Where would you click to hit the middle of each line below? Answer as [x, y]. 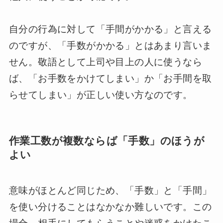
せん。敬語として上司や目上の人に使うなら [105, 62]
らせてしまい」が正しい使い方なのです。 [101, 95]
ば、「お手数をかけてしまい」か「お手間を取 [110, 78]
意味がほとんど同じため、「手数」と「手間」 [110, 191]
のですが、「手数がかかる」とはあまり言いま [110, 45]
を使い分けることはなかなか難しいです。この [110, 207]
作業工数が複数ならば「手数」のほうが [107, 140]
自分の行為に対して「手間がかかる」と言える [110, 29]
